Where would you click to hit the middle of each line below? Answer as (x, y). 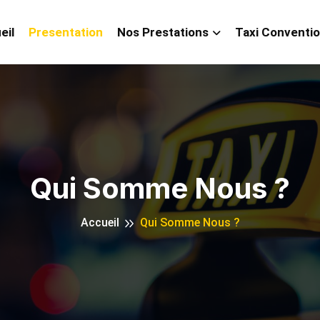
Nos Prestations (162, 32)
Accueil (100, 222)
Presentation (65, 32)
